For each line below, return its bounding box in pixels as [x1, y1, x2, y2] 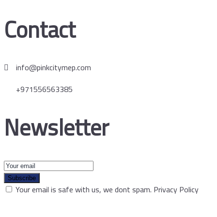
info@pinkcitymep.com [16, 60, 91, 75]
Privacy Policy [154, 182, 199, 197]
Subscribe [8, 174, 36, 182]
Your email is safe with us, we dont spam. [14, 182, 154, 197]
